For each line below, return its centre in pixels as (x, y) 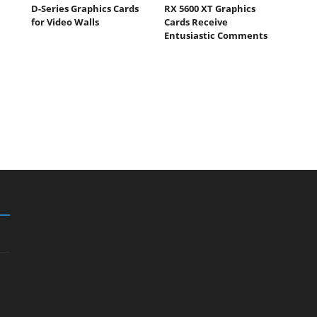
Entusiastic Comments (215, 35)
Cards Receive (196, 22)
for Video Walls (65, 22)
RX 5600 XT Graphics (209, 8)
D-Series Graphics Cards (85, 8)
